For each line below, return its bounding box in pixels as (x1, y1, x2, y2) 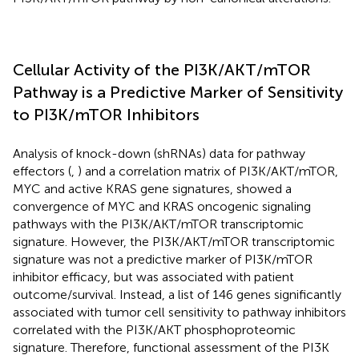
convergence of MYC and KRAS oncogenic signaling (13, 198, 311, 214)
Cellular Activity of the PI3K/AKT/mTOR (13, 59, 311, 79)
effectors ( (13, 163, 71, 179)
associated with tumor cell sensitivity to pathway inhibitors (13, 304, 346, 320)
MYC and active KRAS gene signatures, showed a (13, 180, 292, 196)
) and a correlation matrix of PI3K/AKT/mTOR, (78, 163, 338, 179)
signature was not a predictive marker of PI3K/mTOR (13, 251, 313, 267)
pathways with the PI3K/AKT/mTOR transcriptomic (13, 216, 304, 232)
